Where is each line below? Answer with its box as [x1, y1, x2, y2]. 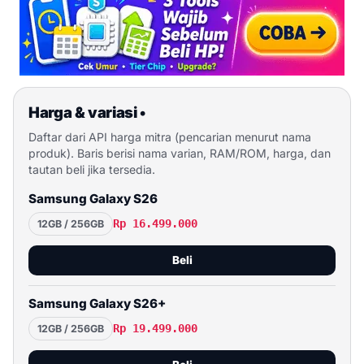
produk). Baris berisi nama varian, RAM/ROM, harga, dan [28, 146, 331, 161]
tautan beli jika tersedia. [28, 162, 155, 177]
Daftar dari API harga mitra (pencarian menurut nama [28, 130, 311, 145]
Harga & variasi [28, 103, 141, 122]
